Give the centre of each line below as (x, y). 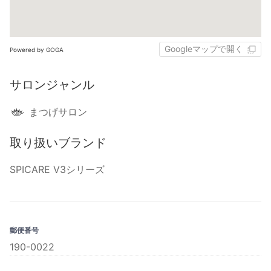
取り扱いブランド (58, 143)
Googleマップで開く (204, 49)
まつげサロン (58, 112)
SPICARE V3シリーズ (57, 170)
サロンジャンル (52, 85)
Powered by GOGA (37, 49)
